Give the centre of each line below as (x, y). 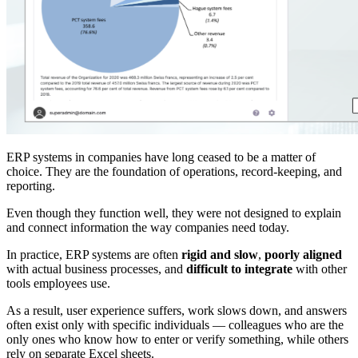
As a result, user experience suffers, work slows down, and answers (177, 311)
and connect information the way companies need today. (148, 228)
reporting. (31, 186)
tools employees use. (58, 284)
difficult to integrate (239, 269)
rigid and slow (220, 255)
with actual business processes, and (96, 269)
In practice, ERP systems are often (94, 255)
